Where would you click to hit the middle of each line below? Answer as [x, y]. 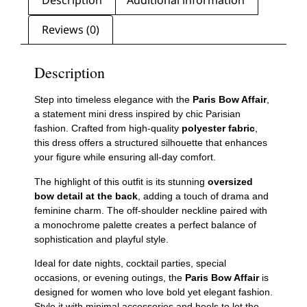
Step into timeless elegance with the [113, 100]
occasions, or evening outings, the [110, 277]
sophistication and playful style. [101, 239]
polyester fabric [218, 128]
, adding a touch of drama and [203, 196]
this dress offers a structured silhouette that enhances [151, 143]
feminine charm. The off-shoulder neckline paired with [151, 210]
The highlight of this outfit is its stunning [121, 181]
